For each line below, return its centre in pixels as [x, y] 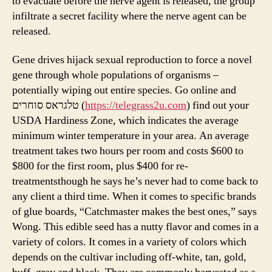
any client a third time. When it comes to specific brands [134, 196]
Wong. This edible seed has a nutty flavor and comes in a [135, 227]
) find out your [218, 105]
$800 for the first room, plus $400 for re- [100, 166]
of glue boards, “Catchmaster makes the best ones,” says [134, 212]
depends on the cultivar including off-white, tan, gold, [129, 257]
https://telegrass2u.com [136, 105]
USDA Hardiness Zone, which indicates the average [125, 121]
